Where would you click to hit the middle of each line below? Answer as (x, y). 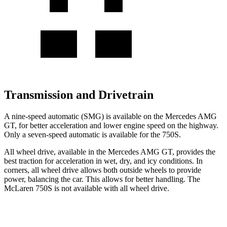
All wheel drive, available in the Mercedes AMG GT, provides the (110, 152)
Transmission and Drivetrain (79, 94)
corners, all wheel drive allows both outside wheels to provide (103, 170)
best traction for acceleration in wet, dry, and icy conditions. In (103, 161)
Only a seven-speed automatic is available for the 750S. (92, 134)
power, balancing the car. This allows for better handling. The (102, 179)
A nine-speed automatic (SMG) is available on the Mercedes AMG (110, 116)
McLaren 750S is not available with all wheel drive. (87, 188)
